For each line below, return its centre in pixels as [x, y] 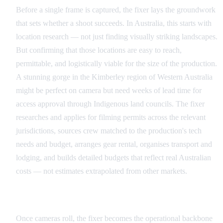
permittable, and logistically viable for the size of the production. [116, 63]
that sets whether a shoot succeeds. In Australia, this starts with [114, 23]
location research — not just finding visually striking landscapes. [117, 36]
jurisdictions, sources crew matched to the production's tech [109, 130]
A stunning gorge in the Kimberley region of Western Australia [114, 77]
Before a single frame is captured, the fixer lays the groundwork [116, 9]
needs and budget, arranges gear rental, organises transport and [114, 144]
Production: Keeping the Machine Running [94, 199]
